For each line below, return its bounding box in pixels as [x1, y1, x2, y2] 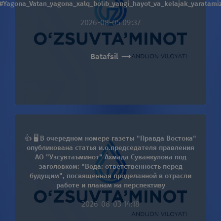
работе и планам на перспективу [56, 181, 165, 189]
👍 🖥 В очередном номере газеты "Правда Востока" [25, 134, 196, 143]
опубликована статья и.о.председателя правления [27, 143, 194, 152]
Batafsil [90, 52, 118, 62]
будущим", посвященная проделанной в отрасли [30, 171, 191, 180]
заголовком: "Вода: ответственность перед [38, 162, 183, 171]
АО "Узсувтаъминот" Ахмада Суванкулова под [35, 152, 186, 161]
